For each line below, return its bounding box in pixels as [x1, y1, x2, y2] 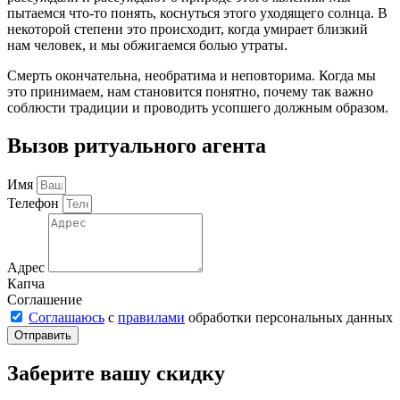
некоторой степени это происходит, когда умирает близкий [7, 21, 368, 37]
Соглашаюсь [29, 309, 104, 325]
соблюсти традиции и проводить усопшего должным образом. [7, 99, 388, 115]
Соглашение [7, 291, 82, 307]
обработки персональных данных [185, 309, 393, 325]
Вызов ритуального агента [7, 133, 266, 157]
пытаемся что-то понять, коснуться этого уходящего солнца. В [7, 4, 387, 21]
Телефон [7, 195, 62, 211]
